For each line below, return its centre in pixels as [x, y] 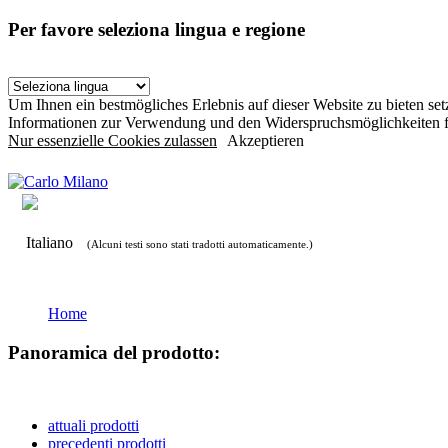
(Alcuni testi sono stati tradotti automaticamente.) [198, 245]
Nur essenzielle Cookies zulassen [112, 141]
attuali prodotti [93, 425]
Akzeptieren [265, 141]
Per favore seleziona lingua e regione [156, 29]
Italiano [47, 243]
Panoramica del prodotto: [114, 353]
